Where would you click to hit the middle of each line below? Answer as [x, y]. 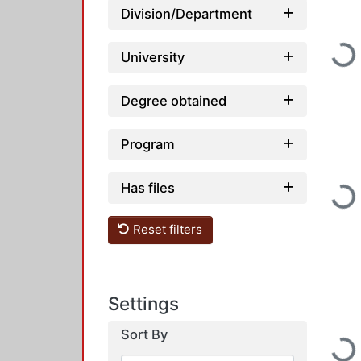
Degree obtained [174, 100]
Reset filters [166, 230]
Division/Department [187, 13]
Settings [143, 303]
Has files [148, 187]
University [153, 57]
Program [148, 144]
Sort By [144, 334]
